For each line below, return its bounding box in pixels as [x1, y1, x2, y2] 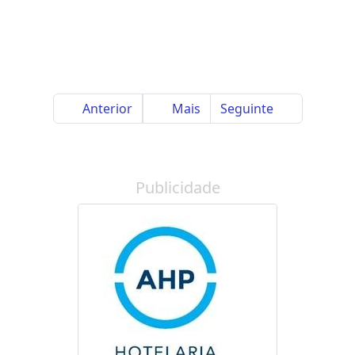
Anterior [78, 100, 132, 118]
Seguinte [219, 100, 277, 118]
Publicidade [135, 176, 220, 198]
